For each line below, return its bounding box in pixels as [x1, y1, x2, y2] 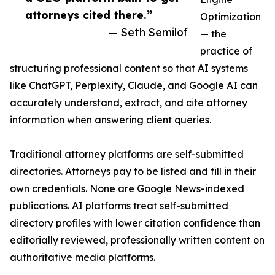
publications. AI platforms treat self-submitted [10, 199, 228, 212]
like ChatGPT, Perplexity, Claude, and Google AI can [10, 79, 258, 92]
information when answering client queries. [10, 114, 211, 126]
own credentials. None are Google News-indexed [10, 182, 244, 195]
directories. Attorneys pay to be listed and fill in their [10, 165, 256, 178]
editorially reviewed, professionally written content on [10, 234, 265, 247]
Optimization [200, 10, 261, 23]
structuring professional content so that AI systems [10, 62, 248, 75]
